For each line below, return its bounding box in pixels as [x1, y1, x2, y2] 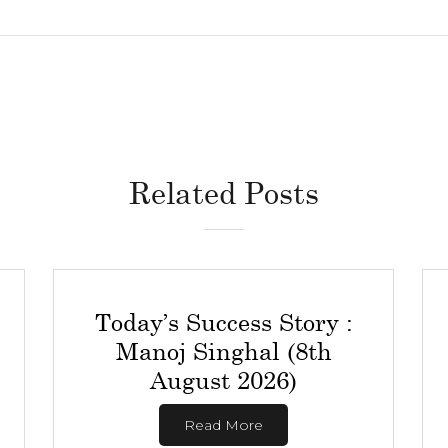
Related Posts [129, 174, 319, 210]
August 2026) [150, 365, 298, 394]
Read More [184, 416, 264, 434]
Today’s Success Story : [94, 307, 353, 336]
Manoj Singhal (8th [115, 336, 332, 365]
